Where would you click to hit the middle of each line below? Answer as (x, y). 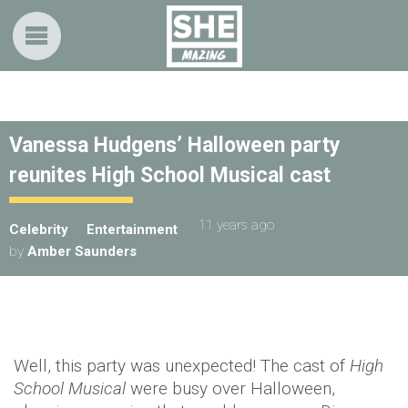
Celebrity (39, 229)
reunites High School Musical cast (170, 175)
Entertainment (132, 229)
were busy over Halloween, (230, 388)
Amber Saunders (82, 251)
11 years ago (236, 225)
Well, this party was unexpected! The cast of (182, 366)
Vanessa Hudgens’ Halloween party (175, 145)
